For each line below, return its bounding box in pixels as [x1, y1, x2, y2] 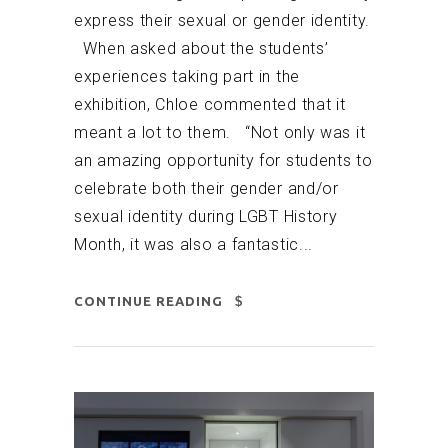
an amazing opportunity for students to [74, 151, 373, 171]
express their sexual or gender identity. [74, 11, 370, 31]
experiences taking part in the [74, 67, 300, 87]
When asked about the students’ [74, 39, 329, 59]
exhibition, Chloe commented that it [74, 95, 346, 115]
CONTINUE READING [74, 294, 223, 309]
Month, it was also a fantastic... [74, 235, 314, 255]
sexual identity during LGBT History [74, 207, 338, 227]
